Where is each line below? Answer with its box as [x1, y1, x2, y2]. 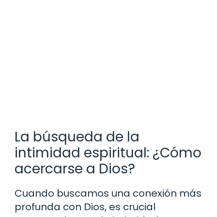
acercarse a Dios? [15, 159, 135, 179]
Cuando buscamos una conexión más [15, 186, 201, 201]
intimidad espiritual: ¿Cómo [15, 143, 201, 163]
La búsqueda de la [15, 127, 139, 147]
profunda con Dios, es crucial [15, 200, 155, 214]
